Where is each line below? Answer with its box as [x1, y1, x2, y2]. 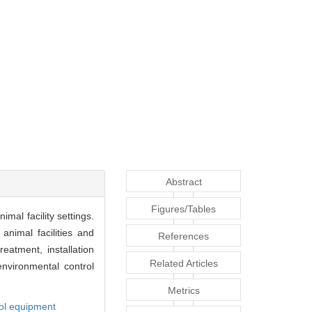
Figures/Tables [151, 203, 216, 215]
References [158, 231, 209, 242]
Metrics [167, 285, 200, 297]
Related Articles [149, 258, 218, 270]
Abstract [165, 176, 202, 188]
